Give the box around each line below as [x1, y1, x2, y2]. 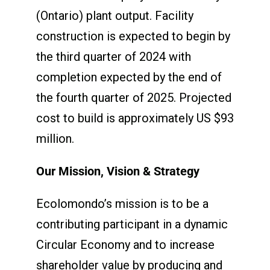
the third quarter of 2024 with [36, 49, 191, 64]
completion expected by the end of [36, 69, 222, 84]
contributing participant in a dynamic [36, 216, 228, 231]
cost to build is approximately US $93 [36, 110, 234, 125]
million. [36, 131, 74, 146]
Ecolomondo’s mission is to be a [36, 196, 209, 211]
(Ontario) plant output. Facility [36, 8, 193, 23]
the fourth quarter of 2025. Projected [36, 90, 231, 105]
